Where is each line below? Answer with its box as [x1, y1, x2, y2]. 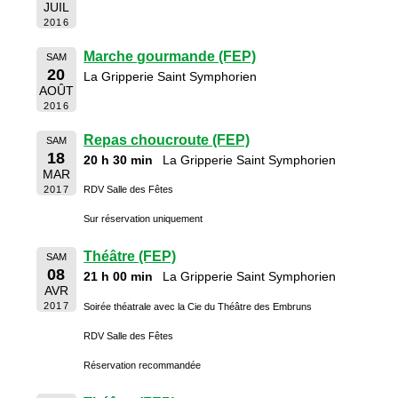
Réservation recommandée [84, 359, 202, 370]
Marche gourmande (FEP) [84, 49, 257, 65]
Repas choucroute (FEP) [84, 131, 251, 147]
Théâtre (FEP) [84, 249, 177, 265]
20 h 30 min [84, 152, 154, 167]
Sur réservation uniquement [84, 213, 203, 225]
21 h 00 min [84, 269, 154, 284]
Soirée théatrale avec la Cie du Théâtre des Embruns [84, 300, 313, 312]
